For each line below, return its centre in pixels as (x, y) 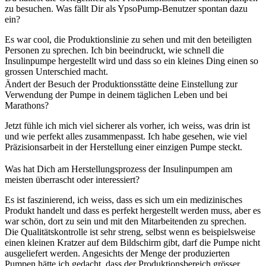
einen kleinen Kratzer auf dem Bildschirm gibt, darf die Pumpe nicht (132, 242)
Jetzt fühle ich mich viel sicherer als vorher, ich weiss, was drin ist (127, 125)
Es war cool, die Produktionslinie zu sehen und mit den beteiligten (128, 39)
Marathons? (27, 105)
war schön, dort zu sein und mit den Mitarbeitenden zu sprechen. (126, 221)
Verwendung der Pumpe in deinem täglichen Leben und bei (116, 94)
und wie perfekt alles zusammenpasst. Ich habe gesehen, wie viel (126, 136)
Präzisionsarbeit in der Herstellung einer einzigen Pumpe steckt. (123, 147)
